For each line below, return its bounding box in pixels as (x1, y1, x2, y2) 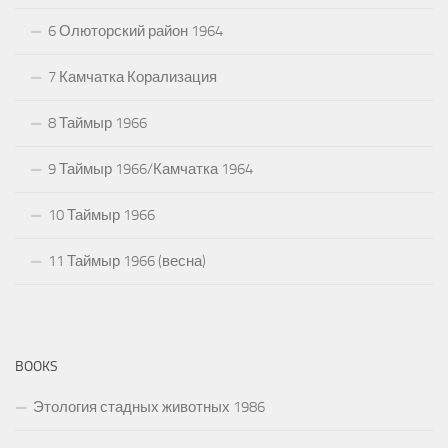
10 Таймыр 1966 (48, 205, 155, 224)
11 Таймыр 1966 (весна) (48, 251, 206, 270)
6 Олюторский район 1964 (48, 21, 223, 40)
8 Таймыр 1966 (48, 113, 147, 132)
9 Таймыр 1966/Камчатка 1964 (48, 159, 253, 178)
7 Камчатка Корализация (48, 67, 217, 86)
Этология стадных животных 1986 (33, 397, 265, 416)
